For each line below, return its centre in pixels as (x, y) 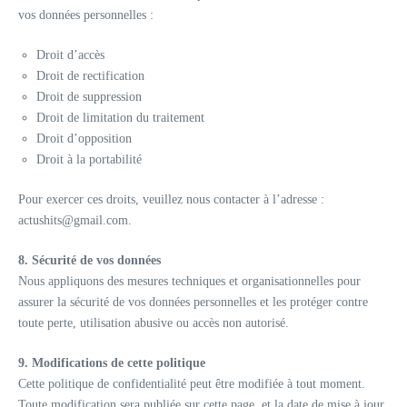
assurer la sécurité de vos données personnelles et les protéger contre (193, 302)
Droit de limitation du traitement (120, 118)
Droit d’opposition (84, 139)
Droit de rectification (90, 76)
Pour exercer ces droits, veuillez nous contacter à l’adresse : (171, 199)
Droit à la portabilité (89, 159)
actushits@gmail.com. (75, 220)
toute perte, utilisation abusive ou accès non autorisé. (154, 323)
